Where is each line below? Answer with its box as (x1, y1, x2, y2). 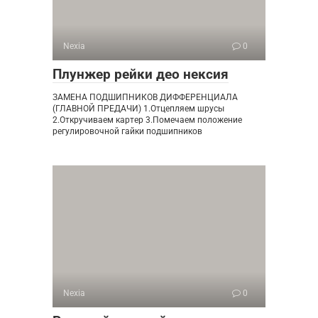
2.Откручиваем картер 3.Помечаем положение (53, 114, 242, 125)
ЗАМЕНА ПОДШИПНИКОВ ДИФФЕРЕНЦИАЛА (53, 92, 238, 102)
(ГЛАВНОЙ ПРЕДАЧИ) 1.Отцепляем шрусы (53, 103, 224, 114)
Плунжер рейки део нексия (53, 65, 229, 82)
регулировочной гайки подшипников (53, 126, 202, 136)
